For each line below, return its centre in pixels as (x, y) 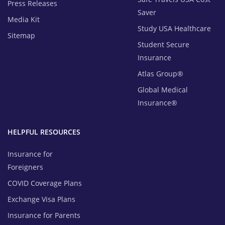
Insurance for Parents (44, 215)
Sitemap (21, 35)
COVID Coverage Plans (45, 183)
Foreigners (25, 167)
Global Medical (163, 89)
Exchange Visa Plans (41, 199)
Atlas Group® (161, 73)
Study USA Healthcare (175, 28)
